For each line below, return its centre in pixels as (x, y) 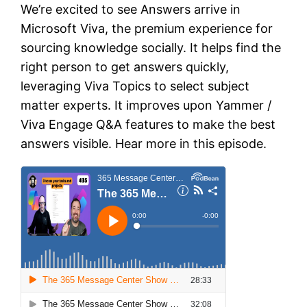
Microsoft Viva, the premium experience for (147, 29)
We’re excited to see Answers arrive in (131, 10)
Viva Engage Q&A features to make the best (148, 125)
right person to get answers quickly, (125, 67)
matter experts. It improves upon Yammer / (146, 106)
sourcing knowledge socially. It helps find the (151, 48)
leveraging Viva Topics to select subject (135, 86)
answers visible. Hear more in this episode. (144, 144)
